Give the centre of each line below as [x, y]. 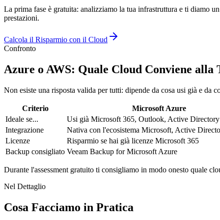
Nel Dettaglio [25, 187]
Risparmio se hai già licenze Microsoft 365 [133, 141]
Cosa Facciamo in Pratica [69, 207]
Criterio [35, 109]
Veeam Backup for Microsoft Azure [122, 152]
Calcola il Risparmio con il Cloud [56, 40]
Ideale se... [22, 119]
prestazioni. [22, 18]
